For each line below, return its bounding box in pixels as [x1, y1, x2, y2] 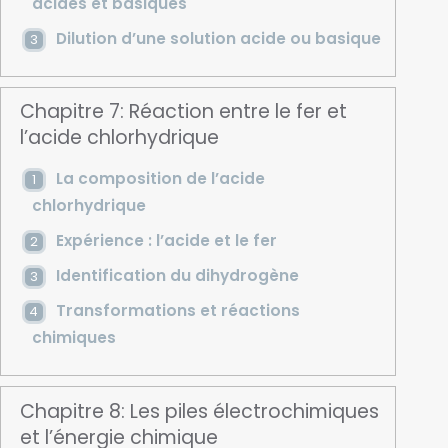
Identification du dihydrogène [55, 265, 299, 287]
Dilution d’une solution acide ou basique [55, 28, 381, 50]
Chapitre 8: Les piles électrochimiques [20, 397, 380, 425]
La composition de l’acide [55, 168, 265, 190]
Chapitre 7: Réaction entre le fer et [20, 98, 348, 126]
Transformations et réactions [55, 300, 300, 322]
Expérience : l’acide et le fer [55, 230, 277, 252]
